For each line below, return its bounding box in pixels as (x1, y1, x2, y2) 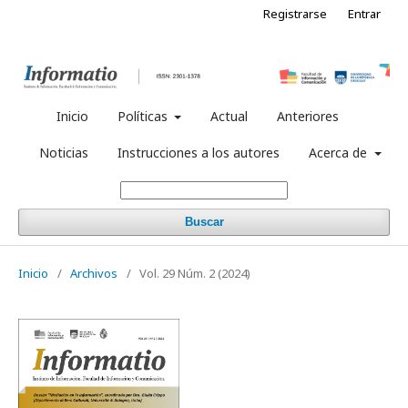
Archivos (70, 265, 117, 282)
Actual (210, 107, 249, 126)
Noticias (39, 144, 89, 162)
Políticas (117, 107, 171, 126)
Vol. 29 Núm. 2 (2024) (139, 265, 250, 282)
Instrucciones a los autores (117, 144, 280, 162)
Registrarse (263, 5, 327, 22)
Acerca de (309, 144, 372, 162)
